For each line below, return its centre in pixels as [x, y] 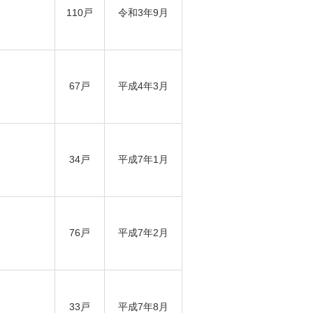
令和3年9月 [143, 13]
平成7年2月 [143, 233]
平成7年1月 [143, 159]
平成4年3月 [143, 86]
